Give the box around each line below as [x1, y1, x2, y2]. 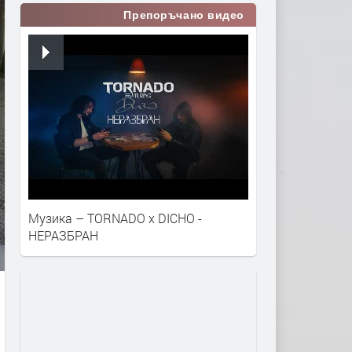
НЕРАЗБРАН [28, 226, 98, 244]
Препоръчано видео [123, 9, 244, 21]
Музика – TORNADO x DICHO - [28, 209, 202, 226]
